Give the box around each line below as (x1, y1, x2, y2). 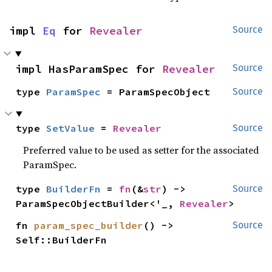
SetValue (46, 122, 95, 135)
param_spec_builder (34, 219, 144, 232)
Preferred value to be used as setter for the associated (23, 143, 260, 157)
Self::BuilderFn (16, 234, 107, 246)
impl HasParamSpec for (15, 62, 162, 76)
